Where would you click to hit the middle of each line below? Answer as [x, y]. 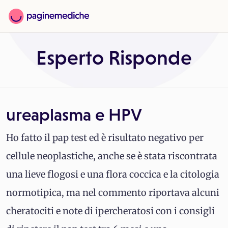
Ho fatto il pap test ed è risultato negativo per [105, 138]
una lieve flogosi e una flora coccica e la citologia [113, 174]
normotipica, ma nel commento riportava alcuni [113, 193]
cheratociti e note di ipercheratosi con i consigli [110, 211]
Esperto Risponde [114, 58]
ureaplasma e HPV [74, 115]
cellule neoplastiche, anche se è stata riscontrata [112, 156]
